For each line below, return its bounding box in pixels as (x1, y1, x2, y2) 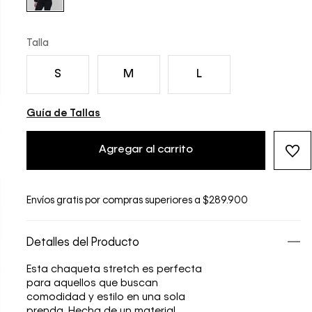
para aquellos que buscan (26, 279, 159, 289)
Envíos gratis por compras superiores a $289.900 (26, 196, 249, 206)
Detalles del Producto (26, 237, 140, 249)
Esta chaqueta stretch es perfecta (26, 265, 203, 275)
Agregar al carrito (99, 144, 193, 156)
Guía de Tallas (26, 109, 101, 119)
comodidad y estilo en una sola (26, 292, 186, 303)
